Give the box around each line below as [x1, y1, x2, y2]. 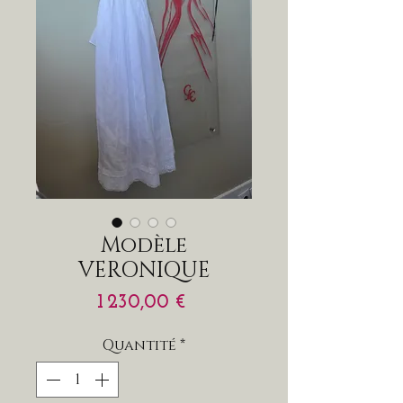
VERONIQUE [77, 256, 210, 286]
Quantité [103, 336, 176, 356]
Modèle [101, 231, 187, 261]
